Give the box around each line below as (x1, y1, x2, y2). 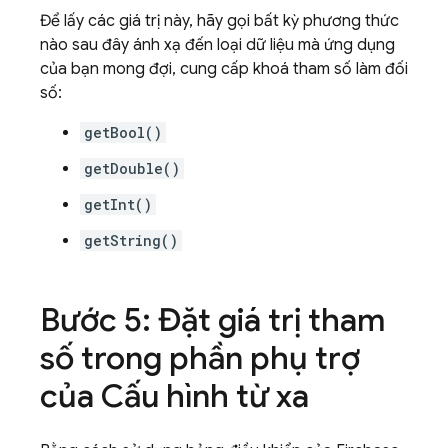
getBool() (84, 123, 162, 142)
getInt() (84, 195, 152, 214)
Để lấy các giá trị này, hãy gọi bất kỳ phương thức (40, 11, 399, 31)
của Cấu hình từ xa (40, 376, 309, 416)
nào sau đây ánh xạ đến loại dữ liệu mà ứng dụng (40, 35, 395, 55)
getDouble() (84, 159, 180, 178)
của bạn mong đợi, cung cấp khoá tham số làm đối (40, 59, 408, 79)
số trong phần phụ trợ (40, 338, 360, 378)
